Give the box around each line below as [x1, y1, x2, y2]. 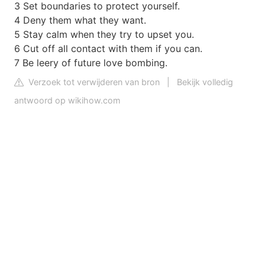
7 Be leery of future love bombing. [14, 56, 167, 69]
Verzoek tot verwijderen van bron [26, 76, 160, 87]
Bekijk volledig [177, 76, 233, 87]
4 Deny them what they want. [14, 14, 146, 26]
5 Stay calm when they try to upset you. [14, 28, 194, 40]
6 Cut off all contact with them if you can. [14, 42, 202, 54]
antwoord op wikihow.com [14, 95, 121, 105]
